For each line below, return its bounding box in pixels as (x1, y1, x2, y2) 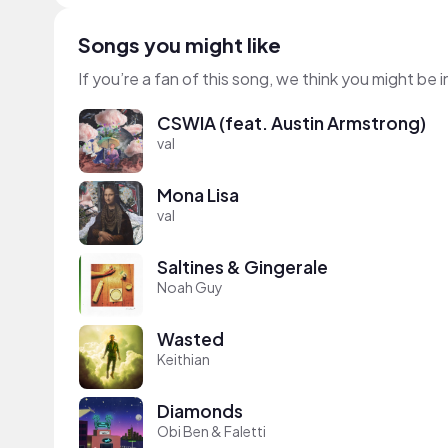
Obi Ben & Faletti (157, 422, 266, 441)
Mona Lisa (157, 184, 239, 207)
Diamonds (157, 400, 243, 423)
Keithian (157, 350, 210, 369)
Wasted (157, 328, 224, 351)
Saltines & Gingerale (157, 256, 328, 279)
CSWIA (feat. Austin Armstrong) (157, 112, 426, 135)
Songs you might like (78, 31, 281, 57)
